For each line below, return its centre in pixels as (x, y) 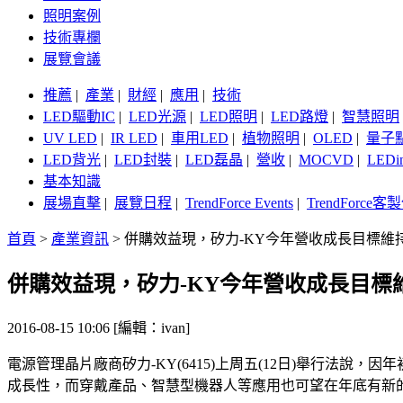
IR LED (134, 139)
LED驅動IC (79, 117)
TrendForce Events (239, 203)
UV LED (70, 139)
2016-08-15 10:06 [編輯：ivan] (99, 328)
